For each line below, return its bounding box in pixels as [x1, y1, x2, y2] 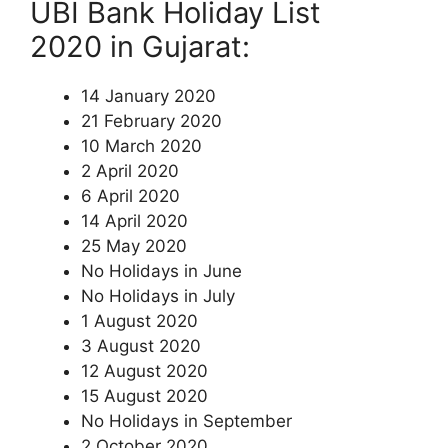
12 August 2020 [81, 360, 208, 381]
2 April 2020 [81, 160, 179, 181]
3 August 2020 [81, 335, 201, 356]
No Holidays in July [81, 285, 235, 306]
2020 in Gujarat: [30, 28, 250, 64]
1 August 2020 [81, 310, 198, 331]
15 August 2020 [81, 385, 208, 406]
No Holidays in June [81, 260, 242, 281]
